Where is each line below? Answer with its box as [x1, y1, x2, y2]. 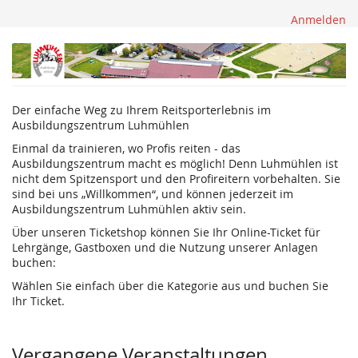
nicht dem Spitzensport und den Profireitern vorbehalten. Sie [12, 171, 340, 186]
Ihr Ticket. [12, 293, 65, 308]
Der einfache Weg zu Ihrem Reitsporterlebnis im [12, 102, 271, 117]
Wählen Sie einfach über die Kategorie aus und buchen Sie [12, 278, 328, 293]
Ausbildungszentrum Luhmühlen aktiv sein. [12, 201, 246, 217]
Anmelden [291, 12, 346, 27]
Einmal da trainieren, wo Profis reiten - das [12, 141, 241, 156]
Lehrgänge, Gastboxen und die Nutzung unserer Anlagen [12, 240, 318, 255]
